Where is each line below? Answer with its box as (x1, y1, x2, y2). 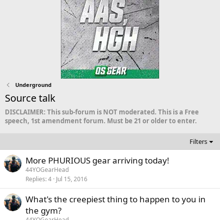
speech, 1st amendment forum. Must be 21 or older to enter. (5, 116, 197, 126)
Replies (26, 175, 45, 184)
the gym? (26, 205, 61, 217)
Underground (15, 81, 52, 89)
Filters (190, 137, 208, 146)
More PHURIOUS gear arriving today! (26, 155, 169, 166)
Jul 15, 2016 (56, 175, 87, 184)
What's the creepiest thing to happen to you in (26, 193, 206, 205)
